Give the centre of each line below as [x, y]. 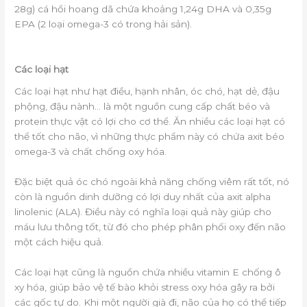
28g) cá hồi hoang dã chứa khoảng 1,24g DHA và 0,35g [143, 9]
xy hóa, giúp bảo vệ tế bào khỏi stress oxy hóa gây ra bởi [145, 287]
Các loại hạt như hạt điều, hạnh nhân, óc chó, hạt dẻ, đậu [147, 91]
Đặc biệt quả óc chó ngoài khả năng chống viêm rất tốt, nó [152, 181]
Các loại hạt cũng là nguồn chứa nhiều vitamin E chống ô [148, 272]
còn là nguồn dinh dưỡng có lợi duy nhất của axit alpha [143, 196]
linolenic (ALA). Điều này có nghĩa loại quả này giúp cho [143, 211]
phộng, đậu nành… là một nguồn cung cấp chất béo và [143, 106]
